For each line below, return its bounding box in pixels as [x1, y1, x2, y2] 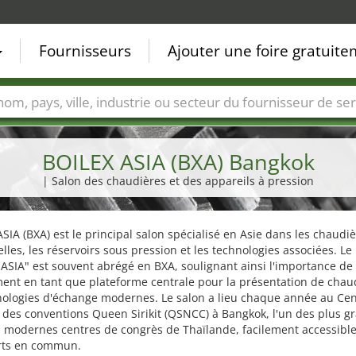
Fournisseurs [39, 41, 131, 61]
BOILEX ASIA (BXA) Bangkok [41, 147, 315, 176]
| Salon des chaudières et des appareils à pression [42, 173, 314, 188]
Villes [19, 118, 48, 133]
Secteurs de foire [72, 118, 163, 133]
